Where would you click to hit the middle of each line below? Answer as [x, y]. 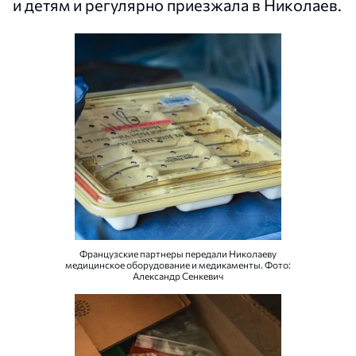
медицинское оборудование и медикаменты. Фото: [178, 265]
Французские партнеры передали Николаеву [178, 254]
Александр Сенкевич [178, 276]
